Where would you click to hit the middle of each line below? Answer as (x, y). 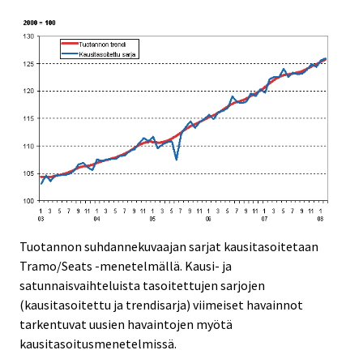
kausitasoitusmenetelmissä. (98, 344)
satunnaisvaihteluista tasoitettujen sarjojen (142, 286)
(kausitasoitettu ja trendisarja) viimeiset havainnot (161, 305)
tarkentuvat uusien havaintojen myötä (126, 325)
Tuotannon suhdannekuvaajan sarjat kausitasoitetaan (169, 247)
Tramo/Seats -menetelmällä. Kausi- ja (126, 266)
